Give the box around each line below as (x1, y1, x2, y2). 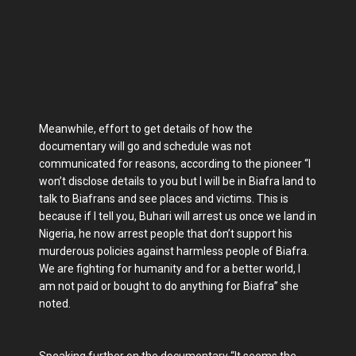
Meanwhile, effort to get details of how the (39, 122, 253, 136)
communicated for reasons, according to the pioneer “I (39, 157, 311, 171)
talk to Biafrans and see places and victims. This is (39, 192, 288, 206)
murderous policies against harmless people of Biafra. (39, 245, 309, 258)
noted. (39, 297, 71, 311)
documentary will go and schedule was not (39, 140, 251, 153)
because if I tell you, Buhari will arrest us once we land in (39, 210, 316, 223)
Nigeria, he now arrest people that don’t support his (39, 227, 292, 241)
